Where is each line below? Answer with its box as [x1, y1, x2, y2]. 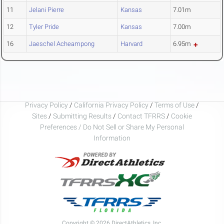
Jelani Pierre [29, 6, 64, 14]
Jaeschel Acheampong [29, 40, 94, 48]
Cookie [171, 111, 192, 120]
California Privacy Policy [74, 100, 148, 109]
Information [93, 133, 130, 142]
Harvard [120, 40, 142, 48]
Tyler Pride [29, 23, 59, 31]
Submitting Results [53, 111, 111, 120]
